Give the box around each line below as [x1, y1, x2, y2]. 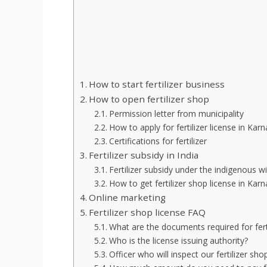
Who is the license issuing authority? [108, 234, 248, 246]
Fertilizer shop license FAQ [89, 206, 209, 218]
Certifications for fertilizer [108, 135, 209, 147]
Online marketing [89, 191, 166, 203]
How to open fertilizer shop [89, 92, 210, 105]
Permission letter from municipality [108, 107, 246, 119]
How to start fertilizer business [89, 77, 225, 90]
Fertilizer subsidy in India [89, 148, 199, 161]
